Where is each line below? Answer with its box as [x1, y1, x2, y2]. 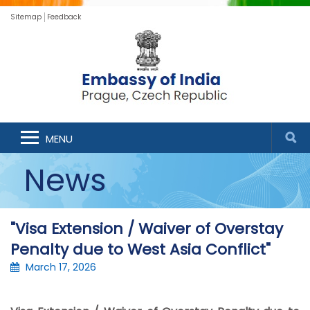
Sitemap [10, 12, 42, 22]
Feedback [47, 12, 81, 22]
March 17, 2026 [26, 260, 96, 274]
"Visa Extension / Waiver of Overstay [10, 218, 283, 239]
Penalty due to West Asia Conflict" [10, 239, 271, 260]
